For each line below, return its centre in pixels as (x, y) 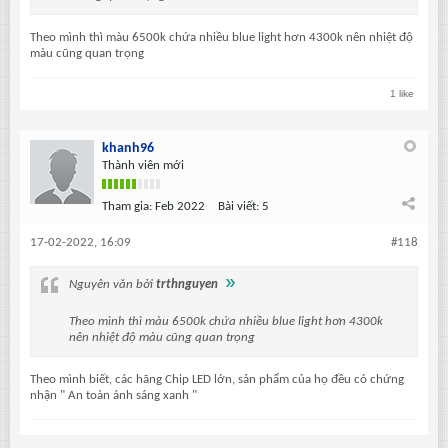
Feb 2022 (180, 207)
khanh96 (128, 149)
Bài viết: (238, 207)
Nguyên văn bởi (112, 285)
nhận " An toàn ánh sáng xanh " (113, 396)
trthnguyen (187, 285)
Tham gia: (127, 207)
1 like (402, 94)
